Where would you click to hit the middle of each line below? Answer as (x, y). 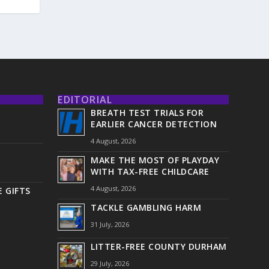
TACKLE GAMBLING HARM (146, 208)
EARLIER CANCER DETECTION (154, 124)
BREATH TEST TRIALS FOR (147, 113)
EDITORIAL (85, 100)
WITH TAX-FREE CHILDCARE (150, 172)
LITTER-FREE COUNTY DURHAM (159, 247)
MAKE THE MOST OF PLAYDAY (155, 160)
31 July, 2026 (110, 225)
